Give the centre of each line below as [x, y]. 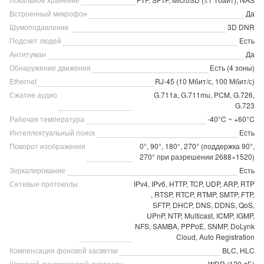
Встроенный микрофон [48, 13]
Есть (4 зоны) [232, 67]
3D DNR [241, 27]
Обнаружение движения [50, 67]
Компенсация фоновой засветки [64, 250]
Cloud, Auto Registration [215, 237]
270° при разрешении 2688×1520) [197, 156]
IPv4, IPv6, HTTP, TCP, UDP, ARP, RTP [194, 184]
